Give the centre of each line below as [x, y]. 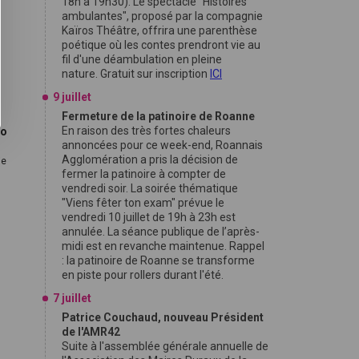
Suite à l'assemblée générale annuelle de [165, 346]
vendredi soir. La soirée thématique [150, 188]
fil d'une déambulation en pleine [142, 59]
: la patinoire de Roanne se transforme [158, 260]
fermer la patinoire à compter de [144, 174]
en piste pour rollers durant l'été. [144, 275]
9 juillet [72, 97]
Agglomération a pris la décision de [150, 159]
